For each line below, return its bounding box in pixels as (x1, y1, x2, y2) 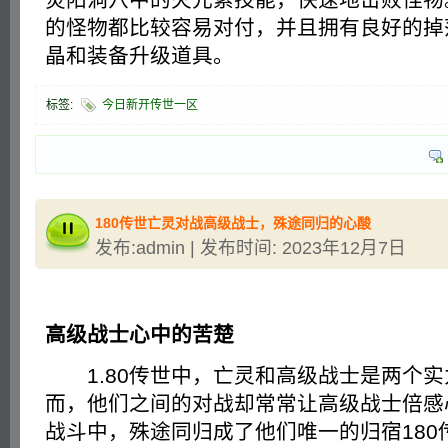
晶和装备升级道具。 (45, 43, 234, 67)
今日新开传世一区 (102, 97, 198, 112)
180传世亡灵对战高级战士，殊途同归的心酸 (95, 214, 371, 231)
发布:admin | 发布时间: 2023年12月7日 (95, 237, 406, 258)
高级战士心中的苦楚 (45, 322, 234, 346)
